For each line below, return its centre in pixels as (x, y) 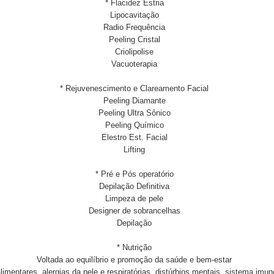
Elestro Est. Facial (134, 137)
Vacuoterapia (134, 64)
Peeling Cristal (134, 39)
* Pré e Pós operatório (134, 174)
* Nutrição (134, 247)
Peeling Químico (134, 125)
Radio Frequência (134, 27)
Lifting (134, 150)
